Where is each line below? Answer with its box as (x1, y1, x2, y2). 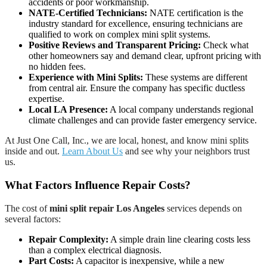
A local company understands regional (108, 104, 253, 115)
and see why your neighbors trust (123, 146, 250, 157)
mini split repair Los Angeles (49, 203, 164, 213)
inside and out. (5, 146, 62, 157)
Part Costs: (29, 255, 74, 266)
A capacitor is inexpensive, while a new (74, 255, 225, 266)
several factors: (5, 213, 61, 224)
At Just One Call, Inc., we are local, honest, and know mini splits (5, 135, 249, 146)
